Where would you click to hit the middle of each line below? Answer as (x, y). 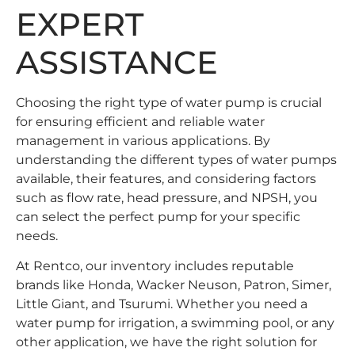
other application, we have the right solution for (166, 342)
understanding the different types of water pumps (176, 159)
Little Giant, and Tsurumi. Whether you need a (162, 304)
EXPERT (80, 24)
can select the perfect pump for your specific (158, 216)
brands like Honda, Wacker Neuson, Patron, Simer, (174, 285)
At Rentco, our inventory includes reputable (155, 266)
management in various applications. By (143, 140)
